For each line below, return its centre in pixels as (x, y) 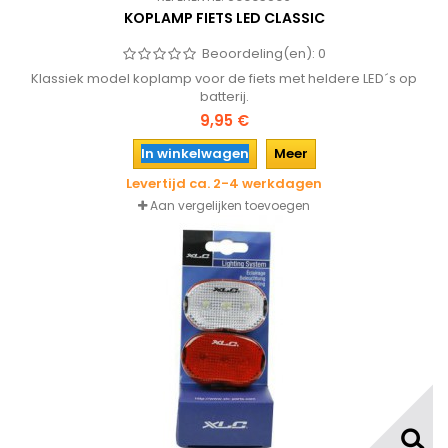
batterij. (224, 96)
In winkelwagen (194, 153)
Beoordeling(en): (260, 53)
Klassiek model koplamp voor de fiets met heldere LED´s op (224, 78)
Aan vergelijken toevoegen (230, 205)
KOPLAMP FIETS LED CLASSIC (224, 18)
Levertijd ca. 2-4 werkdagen (224, 183)
